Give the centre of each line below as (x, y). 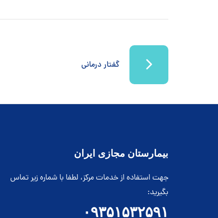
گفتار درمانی (100, 65)
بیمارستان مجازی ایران (121, 153)
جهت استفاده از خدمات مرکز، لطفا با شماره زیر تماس (89, 178)
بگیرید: (158, 193)
